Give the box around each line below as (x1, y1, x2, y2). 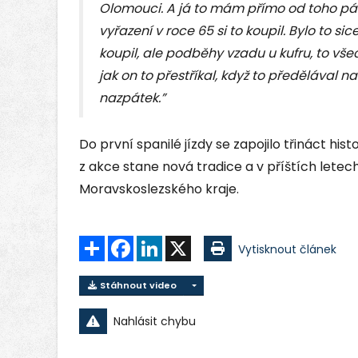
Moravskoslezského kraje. (79, 180, 239, 199)
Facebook (133, 234, 188, 251)
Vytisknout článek (238, 241, 336, 258)
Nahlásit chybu (113, 312, 196, 329)
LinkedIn (162, 234, 206, 251)
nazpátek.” (99, 89, 165, 108)
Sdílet (105, 234, 136, 251)
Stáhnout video (97, 279, 177, 292)
